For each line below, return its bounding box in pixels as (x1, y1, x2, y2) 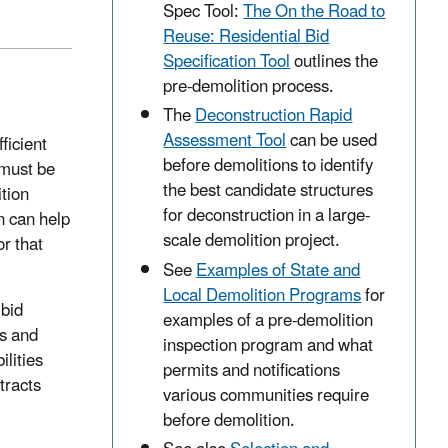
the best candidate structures (163, 173, 374, 210)
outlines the (290, 44, 379, 81)
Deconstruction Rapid (195, 98, 353, 135)
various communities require (163, 377, 370, 414)
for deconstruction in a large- (163, 198, 371, 235)
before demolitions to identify (163, 148, 374, 185)
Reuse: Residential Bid (163, 19, 330, 56)
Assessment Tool (163, 123, 287, 160)
